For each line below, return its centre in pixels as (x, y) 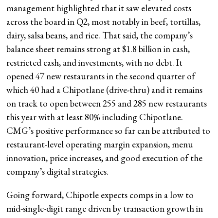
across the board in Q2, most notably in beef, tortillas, (104, 21)
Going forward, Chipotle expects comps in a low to (100, 195)
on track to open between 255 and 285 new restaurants (107, 103)
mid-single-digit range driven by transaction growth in (105, 208)
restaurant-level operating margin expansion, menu (100, 144)
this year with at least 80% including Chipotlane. (95, 117)
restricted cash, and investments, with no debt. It (95, 62)
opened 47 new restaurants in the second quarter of (101, 76)
